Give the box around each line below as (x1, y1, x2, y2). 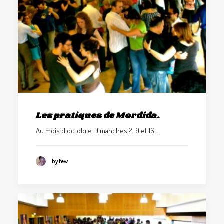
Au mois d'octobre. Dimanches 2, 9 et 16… (36, 126, 158, 136)
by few (52, 157, 68, 165)
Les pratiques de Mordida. (36, 110, 160, 122)
